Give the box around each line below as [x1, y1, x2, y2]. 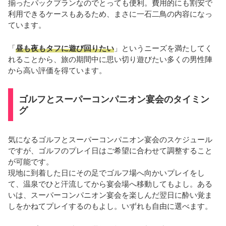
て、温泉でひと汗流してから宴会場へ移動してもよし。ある [8, 180, 212, 189]
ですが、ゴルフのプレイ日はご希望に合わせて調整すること [8, 146, 212, 155]
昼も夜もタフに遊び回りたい [16, 43, 114, 52]
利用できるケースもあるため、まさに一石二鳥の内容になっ [8, 9, 212, 18]
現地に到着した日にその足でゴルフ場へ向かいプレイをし [8, 168, 205, 178]
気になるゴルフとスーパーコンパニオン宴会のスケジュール [8, 135, 212, 144]
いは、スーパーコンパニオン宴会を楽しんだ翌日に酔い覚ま [8, 191, 212, 200]
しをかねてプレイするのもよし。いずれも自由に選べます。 [8, 202, 212, 211]
